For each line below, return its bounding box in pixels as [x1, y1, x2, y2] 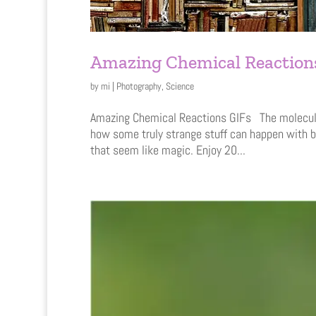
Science [165, 79, 194, 92]
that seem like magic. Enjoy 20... [90, 141, 245, 158]
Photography [116, 79, 162, 92]
